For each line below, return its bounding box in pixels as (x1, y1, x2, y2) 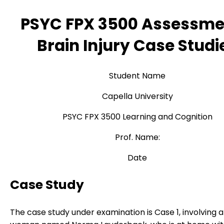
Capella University (101, 90, 173, 102)
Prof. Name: (114, 131, 160, 143)
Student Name (109, 70, 166, 82)
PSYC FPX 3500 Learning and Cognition (62, 111, 212, 123)
